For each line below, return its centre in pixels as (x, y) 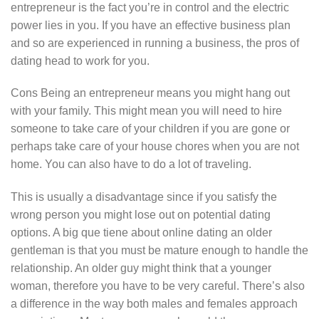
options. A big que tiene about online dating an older (141, 233)
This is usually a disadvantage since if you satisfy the (144, 197)
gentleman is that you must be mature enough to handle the (159, 251)
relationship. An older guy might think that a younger (141, 268)
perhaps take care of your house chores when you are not (155, 147)
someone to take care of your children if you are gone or (150, 129)
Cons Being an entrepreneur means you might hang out (150, 93)
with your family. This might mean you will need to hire (146, 111)
